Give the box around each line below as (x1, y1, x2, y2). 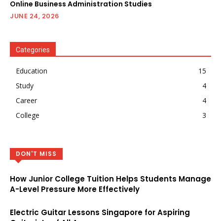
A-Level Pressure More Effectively (10, 184, 140, 194)
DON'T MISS (16, 149, 57, 158)
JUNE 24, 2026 (10, 11, 59, 21)
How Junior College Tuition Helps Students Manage (10, 173, 211, 184)
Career (16, 95, 37, 105)
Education (16, 66, 47, 75)
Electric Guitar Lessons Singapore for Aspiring (10, 207, 190, 218)
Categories (16, 45, 50, 54)
